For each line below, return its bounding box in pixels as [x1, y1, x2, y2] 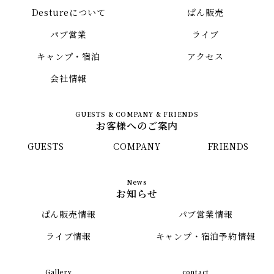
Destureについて [31, 6, 106, 18]
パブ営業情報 [178, 207, 233, 220]
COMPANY [113, 139, 161, 152]
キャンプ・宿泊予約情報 [155, 229, 256, 242]
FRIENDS [207, 139, 250, 152]
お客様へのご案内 [95, 118, 179, 133]
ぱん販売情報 [41, 207, 96, 220]
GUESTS [27, 139, 64, 152]
